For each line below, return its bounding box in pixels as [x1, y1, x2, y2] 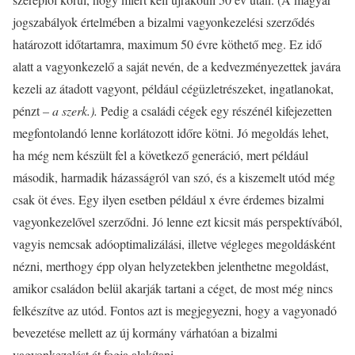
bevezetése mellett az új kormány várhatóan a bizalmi [13, 323, 277, 341]
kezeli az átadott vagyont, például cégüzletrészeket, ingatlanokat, [13, 79, 334, 97]
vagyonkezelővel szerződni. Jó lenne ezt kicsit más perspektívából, [13, 212, 342, 230]
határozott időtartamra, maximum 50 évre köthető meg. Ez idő [13, 35, 322, 52]
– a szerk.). [43, 101, 101, 119]
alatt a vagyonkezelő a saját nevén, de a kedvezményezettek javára [13, 57, 341, 74]
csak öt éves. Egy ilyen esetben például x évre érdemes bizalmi [13, 190, 324, 208]
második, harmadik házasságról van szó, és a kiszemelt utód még [13, 168, 335, 185]
